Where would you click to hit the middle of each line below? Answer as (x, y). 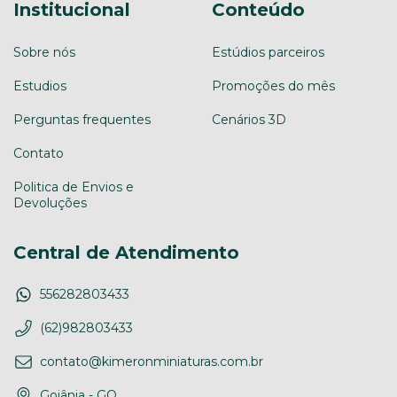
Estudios (40, 86)
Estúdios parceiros (268, 52)
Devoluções (50, 202)
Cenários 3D (249, 119)
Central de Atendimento (126, 252)
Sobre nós (44, 52)
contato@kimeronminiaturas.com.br (152, 362)
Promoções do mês (273, 86)
